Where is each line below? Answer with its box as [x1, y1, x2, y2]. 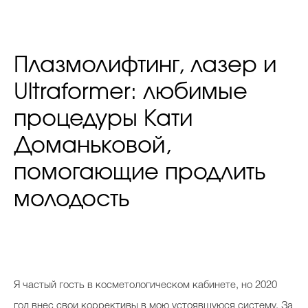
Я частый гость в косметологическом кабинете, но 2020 [14, 280, 277, 291]
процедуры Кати [14, 108, 192, 131]
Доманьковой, [14, 135, 171, 157]
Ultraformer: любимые [14, 81, 247, 104]
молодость [14, 188, 129, 211]
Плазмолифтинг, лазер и [14, 54, 276, 77]
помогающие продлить [14, 162, 265, 184]
